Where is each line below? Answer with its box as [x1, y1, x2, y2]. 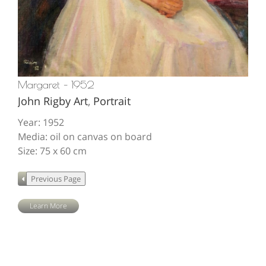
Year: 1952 [18, 116, 64, 129]
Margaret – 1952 [18, 78, 94, 91]
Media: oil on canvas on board [18, 130, 152, 144]
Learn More [30, 201, 67, 211]
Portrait [93, 94, 131, 109]
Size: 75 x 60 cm [18, 144, 87, 158]
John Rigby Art [18, 94, 88, 109]
